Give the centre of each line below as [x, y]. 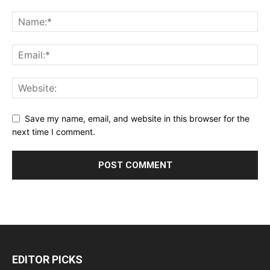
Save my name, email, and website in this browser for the [137, 118]
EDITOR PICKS [47, 260]
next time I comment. [54, 132]
